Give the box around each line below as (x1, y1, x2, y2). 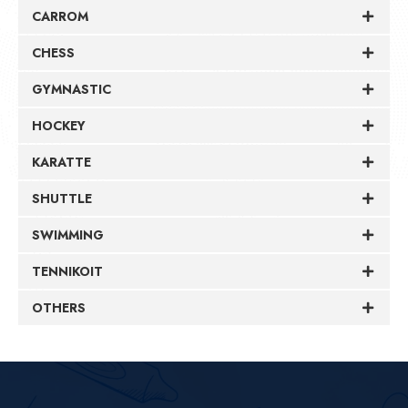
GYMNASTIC (32, 79, 111, 98)
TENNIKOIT (32, 261, 103, 280)
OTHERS (32, 298, 86, 317)
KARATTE (32, 152, 91, 171)
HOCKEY (32, 116, 86, 135)
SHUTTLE (32, 189, 92, 208)
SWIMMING (32, 225, 104, 244)
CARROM (32, 6, 88, 25)
